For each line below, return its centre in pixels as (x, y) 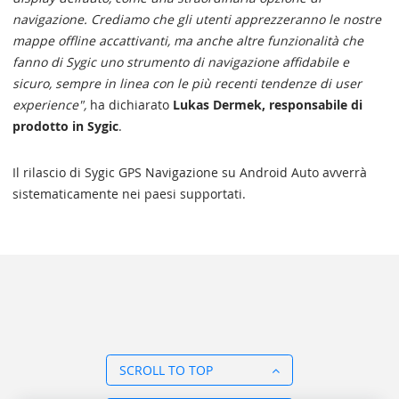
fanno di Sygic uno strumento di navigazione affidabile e (181, 62)
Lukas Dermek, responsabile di (268, 105)
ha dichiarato (130, 105)
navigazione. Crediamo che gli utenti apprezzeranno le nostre (197, 19)
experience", (49, 105)
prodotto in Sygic (65, 126)
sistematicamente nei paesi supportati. (129, 194)
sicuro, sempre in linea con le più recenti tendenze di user (187, 83)
